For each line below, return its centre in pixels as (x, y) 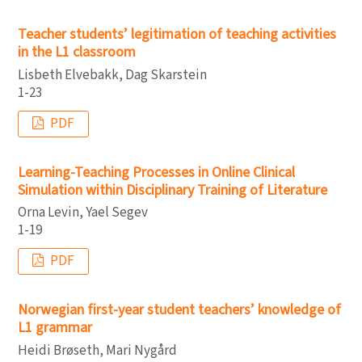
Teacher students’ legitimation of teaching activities (177, 34)
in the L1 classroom (77, 52)
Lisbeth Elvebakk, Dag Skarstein (112, 75)
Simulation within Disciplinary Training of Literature (173, 190)
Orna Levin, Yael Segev (83, 213)
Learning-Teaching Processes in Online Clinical (156, 172)
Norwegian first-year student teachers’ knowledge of (179, 310)
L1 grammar (55, 328)
